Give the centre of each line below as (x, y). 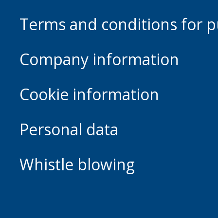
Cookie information (89, 94)
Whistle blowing (77, 164)
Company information (99, 59)
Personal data (69, 129)
